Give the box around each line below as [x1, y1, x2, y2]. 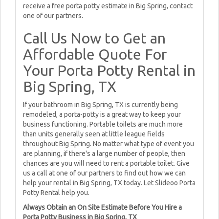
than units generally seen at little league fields [23, 130, 165, 138]
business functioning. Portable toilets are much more [23, 120, 183, 128]
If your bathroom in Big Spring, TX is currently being [23, 101, 178, 109]
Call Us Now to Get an [23, 30, 166, 46]
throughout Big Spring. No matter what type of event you [23, 140, 194, 148]
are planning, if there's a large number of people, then [23, 150, 185, 157]
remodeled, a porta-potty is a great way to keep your [23, 110, 181, 118]
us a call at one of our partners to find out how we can [23, 169, 186, 177]
